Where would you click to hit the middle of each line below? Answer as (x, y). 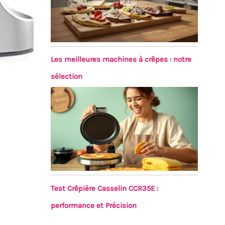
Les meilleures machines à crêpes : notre (121, 59)
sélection (66, 76)
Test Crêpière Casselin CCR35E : (104, 188)
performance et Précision (93, 205)
